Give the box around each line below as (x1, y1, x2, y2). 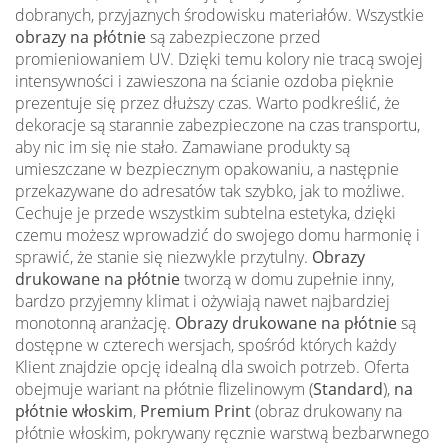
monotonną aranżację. (15, 312, 175, 335)
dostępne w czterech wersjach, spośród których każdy (15, 334, 396, 357)
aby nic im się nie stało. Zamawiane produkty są (15, 136, 350, 159)
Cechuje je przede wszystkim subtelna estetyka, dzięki (15, 202, 396, 225)
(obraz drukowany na (251, 400, 402, 423)
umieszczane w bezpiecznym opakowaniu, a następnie (15, 158, 399, 181)
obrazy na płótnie (15, 26, 146, 49)
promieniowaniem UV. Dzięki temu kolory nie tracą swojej (15, 48, 423, 71)
